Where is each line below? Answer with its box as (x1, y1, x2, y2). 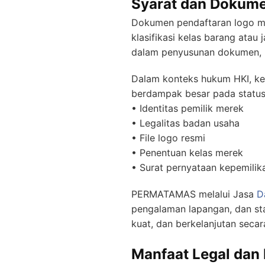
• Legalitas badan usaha (131, 117, 240, 129)
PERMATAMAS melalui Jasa (131, 188, 257, 200)
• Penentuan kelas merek (131, 147, 243, 159)
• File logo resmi (131, 132, 205, 144)
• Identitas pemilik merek (131, 102, 244, 114)
